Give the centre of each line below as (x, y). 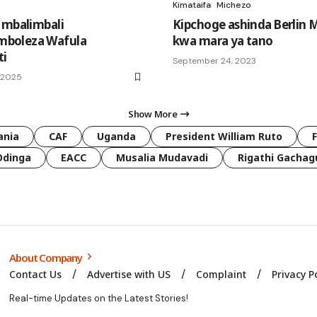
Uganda (116, 136)
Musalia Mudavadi (162, 157)
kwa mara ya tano (223, 40)
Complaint (221, 274)
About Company (47, 257)
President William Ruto (224, 136)
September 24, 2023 (214, 60)
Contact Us (36, 274)
